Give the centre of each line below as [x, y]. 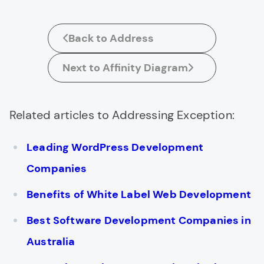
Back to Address [111, 38]
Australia [51, 242]
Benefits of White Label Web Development [139, 194]
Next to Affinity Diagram [125, 68]
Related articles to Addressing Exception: [122, 115]
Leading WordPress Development [115, 147]
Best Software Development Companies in [139, 220]
